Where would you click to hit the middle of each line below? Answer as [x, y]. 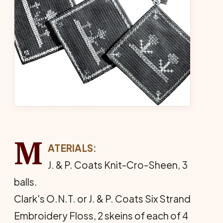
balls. [26, 182]
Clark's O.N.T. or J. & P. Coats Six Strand [102, 199]
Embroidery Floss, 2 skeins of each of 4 [101, 216]
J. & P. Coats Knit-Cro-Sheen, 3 [117, 165]
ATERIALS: [72, 148]
